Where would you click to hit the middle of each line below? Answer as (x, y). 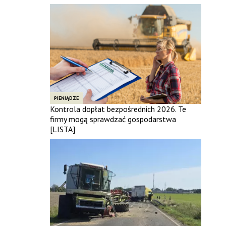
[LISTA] (62, 129)
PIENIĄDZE (66, 98)
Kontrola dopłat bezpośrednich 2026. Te (118, 109)
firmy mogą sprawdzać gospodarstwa (113, 119)
